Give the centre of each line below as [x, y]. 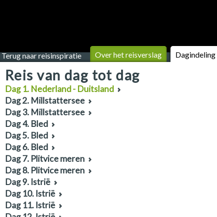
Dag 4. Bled [26, 124]
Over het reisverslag [128, 54]
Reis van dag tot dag [72, 75]
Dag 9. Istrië [28, 182]
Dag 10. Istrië [30, 194]
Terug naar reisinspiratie [41, 55]
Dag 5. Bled [26, 135]
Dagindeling [195, 54]
